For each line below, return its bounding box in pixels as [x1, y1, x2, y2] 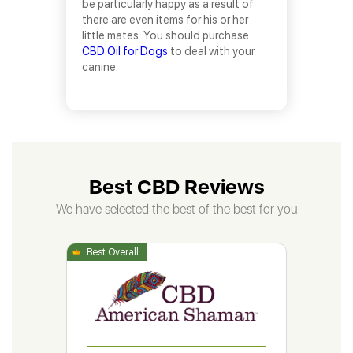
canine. [82, 61, 118, 73]
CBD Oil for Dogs [82, 45, 168, 58]
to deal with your [168, 45, 255, 58]
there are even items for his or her [82, 13, 248, 26]
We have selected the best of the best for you [55, 202, 298, 217]
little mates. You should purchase [82, 29, 249, 42]
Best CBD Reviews [88, 174, 265, 199]
